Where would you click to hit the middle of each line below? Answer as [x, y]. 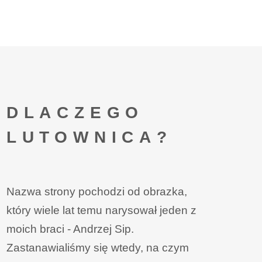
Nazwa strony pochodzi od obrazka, [96, 191]
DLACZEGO [75, 112]
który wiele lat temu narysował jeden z [101, 210]
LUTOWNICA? [89, 137]
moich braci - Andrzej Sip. [70, 229]
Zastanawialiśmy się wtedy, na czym [97, 247]
